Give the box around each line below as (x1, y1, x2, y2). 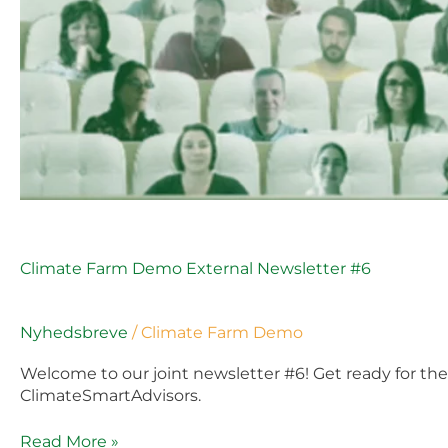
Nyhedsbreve (20, 322, 128, 342)
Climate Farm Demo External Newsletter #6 (20, 258, 371, 278)
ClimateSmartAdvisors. (20, 386, 201, 406)
